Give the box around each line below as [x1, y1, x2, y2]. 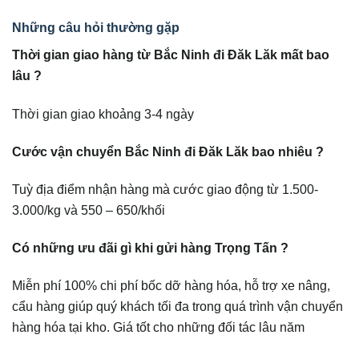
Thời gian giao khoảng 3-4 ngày [12, 106, 194, 121]
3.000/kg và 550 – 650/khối [12, 202, 165, 217]
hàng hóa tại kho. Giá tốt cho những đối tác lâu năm [12, 320, 305, 335]
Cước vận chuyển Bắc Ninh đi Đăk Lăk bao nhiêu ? [12, 143, 324, 159]
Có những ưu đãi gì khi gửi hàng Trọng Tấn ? [12, 240, 288, 256]
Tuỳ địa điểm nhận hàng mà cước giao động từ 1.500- [12, 181, 318, 196]
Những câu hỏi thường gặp [12, 20, 179, 35]
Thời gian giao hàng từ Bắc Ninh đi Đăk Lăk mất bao [12, 47, 329, 63]
